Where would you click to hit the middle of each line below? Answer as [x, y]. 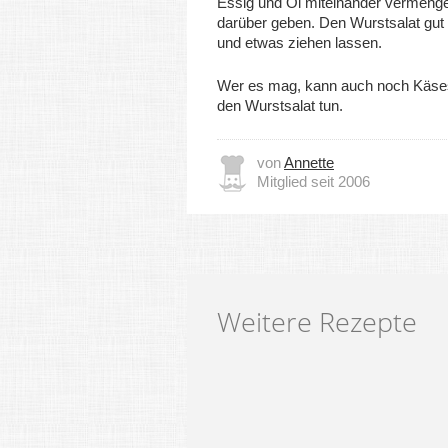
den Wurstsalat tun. [280, 105]
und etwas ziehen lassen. [299, 42]
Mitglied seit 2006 [313, 181]
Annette [309, 162]
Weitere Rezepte [317, 321]
